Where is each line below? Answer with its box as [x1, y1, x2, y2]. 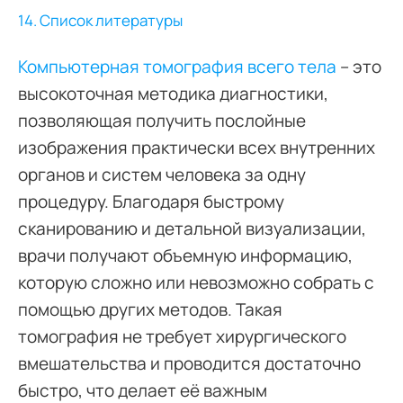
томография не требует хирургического [18, 324, 346, 348]
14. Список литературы [18, 9, 183, 31]
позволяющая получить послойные [18, 108, 306, 132]
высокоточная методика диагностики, [18, 81, 328, 105]
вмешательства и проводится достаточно [18, 351, 361, 375]
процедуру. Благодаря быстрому [18, 189, 284, 213]
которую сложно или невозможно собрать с [18, 270, 374, 294]
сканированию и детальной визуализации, [18, 216, 366, 240]
